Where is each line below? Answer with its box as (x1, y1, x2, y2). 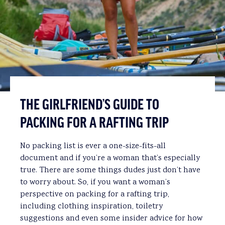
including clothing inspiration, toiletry (20, 200, 163, 212)
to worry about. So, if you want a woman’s (20, 176, 170, 188)
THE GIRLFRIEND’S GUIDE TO (20, 97, 159, 114)
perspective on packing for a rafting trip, (20, 188, 169, 200)
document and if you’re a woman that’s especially (20, 152, 200, 164)
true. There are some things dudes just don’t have (20, 164, 200, 176)
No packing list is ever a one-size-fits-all (20, 140, 166, 152)
